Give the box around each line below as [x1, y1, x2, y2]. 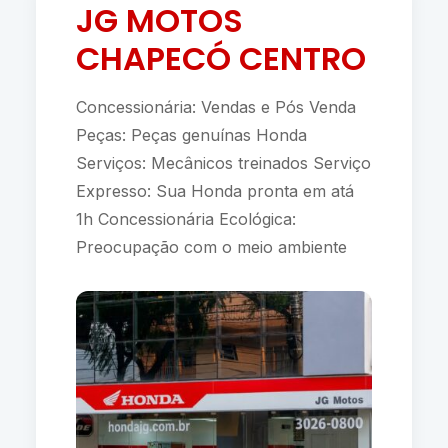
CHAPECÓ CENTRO [75, 36, 366, 81]
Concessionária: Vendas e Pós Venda [75, 97, 356, 117]
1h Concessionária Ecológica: [75, 209, 296, 229]
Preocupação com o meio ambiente [75, 237, 357, 257]
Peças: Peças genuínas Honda [75, 125, 307, 145]
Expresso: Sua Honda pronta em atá [75, 181, 354, 201]
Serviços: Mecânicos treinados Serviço [75, 153, 371, 173]
